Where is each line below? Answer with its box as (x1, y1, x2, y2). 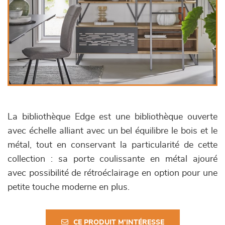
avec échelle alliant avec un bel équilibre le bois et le (8, 127, 217, 136)
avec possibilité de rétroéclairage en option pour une (8, 169, 217, 178)
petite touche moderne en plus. (8, 183, 130, 192)
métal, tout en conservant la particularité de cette (8, 141, 217, 150)
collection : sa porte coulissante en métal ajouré (8, 155, 217, 164)
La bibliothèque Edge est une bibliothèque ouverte (8, 113, 217, 122)
